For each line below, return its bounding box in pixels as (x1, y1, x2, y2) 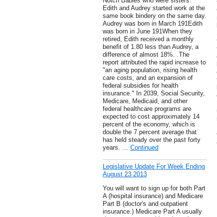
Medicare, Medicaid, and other (103, 97, 187, 105)
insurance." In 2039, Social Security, (103, 90, 205, 97)
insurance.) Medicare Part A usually (103, 208, 202, 216)
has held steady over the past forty (103, 136, 201, 144)
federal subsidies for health (103, 82, 178, 90)
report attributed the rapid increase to (103, 59, 206, 66)
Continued (130, 144, 158, 152)
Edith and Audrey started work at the (103, 4, 205, 12)
